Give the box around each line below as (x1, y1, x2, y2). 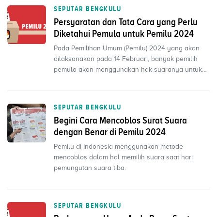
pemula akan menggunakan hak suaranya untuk (54, 66, 202, 73)
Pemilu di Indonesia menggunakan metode (54, 143, 183, 150)
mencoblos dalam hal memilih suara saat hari (54, 154, 193, 161)
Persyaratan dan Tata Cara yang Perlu (54, 16, 198, 27)
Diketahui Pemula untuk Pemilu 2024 (54, 28, 194, 39)
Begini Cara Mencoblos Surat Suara (54, 115, 187, 125)
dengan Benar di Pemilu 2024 (54, 126, 166, 137)
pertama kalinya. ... (54, 77, 111, 84)
